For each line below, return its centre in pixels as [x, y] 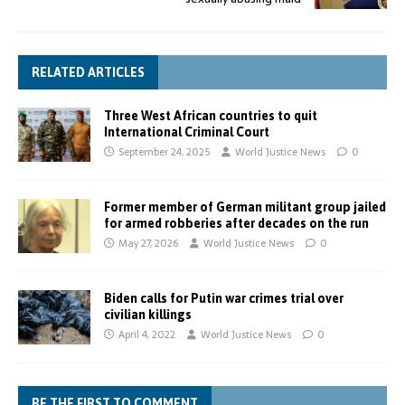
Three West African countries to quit [211, 115]
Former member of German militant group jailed [245, 207]
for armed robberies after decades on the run [236, 223]
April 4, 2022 [147, 334]
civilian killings [148, 314]
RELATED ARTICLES [88, 72]
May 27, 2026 [148, 243]
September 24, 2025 [164, 151]
